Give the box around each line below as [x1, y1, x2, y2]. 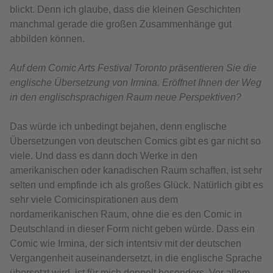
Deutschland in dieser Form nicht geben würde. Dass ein [10, 224, 255, 235]
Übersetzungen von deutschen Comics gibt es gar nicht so [10, 136, 261, 147]
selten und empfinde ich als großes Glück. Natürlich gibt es [10, 180, 263, 191]
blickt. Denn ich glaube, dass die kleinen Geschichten [10, 4, 241, 15]
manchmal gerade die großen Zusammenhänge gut [10, 19, 232, 30]
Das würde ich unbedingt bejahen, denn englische [10, 121, 227, 132]
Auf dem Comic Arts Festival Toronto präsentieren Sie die [10, 63, 257, 74]
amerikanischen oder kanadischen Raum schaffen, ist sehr [10, 165, 262, 176]
